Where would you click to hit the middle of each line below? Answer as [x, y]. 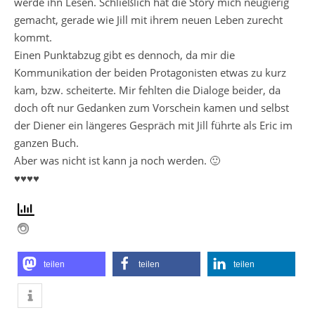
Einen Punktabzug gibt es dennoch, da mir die [124, 55]
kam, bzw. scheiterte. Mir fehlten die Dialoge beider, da [147, 90]
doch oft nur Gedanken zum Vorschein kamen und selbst [152, 108]
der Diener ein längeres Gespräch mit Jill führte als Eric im [153, 125]
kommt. [33, 37]
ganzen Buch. [46, 143]
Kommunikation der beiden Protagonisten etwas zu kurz [150, 72]
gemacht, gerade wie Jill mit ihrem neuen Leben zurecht [148, 20]
